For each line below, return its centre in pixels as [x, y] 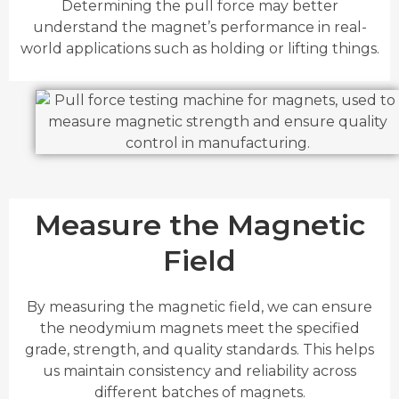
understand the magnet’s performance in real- [199, 27]
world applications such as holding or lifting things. [199, 48]
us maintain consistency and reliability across [199, 371]
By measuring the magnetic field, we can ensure [199, 307]
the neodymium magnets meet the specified [199, 329]
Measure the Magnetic [199, 225]
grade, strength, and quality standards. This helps [199, 350]
